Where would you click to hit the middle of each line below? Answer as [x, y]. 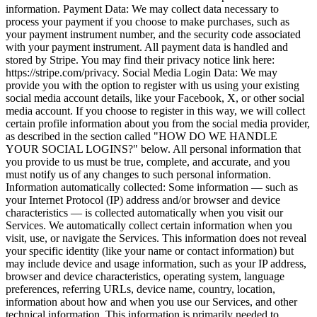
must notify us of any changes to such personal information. [138, 175]
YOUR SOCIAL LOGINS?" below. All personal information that [153, 149]
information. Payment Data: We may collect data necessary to [142, 9]
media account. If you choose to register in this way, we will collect [155, 111]
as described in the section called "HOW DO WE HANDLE [142, 137]
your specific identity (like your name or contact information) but [150, 251]
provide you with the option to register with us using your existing [152, 86]
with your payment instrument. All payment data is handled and [147, 47]
